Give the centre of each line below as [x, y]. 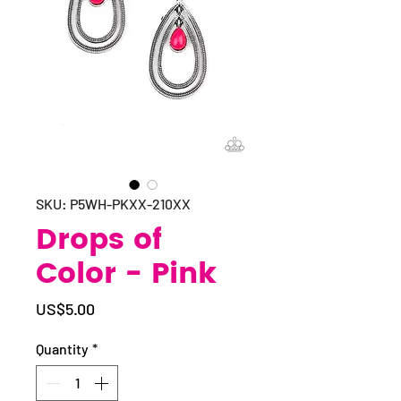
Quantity [62, 349]
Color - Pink [126, 274]
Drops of [99, 240]
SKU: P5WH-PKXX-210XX [113, 204]
